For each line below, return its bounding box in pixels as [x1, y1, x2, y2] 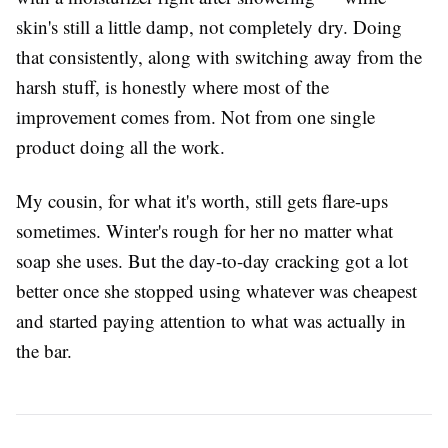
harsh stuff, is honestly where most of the [16, 74, 329, 100]
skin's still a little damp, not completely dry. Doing [16, 14, 402, 40]
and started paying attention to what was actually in [16, 308, 406, 334]
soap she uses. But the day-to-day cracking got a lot [16, 248, 408, 274]
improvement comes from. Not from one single [16, 104, 375, 130]
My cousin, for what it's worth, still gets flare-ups [16, 188, 388, 214]
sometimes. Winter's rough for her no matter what [16, 218, 393, 244]
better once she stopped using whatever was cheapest [16, 278, 417, 304]
